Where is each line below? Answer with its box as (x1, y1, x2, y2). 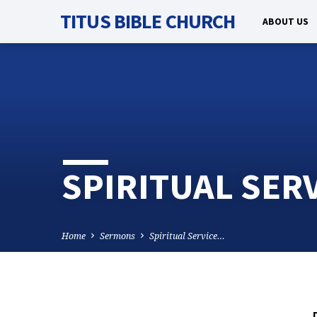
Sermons (100, 229, 135, 242)
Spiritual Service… (149, 229, 225, 242)
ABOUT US (263, 16, 309, 28)
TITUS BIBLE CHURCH (60, 8, 236, 34)
